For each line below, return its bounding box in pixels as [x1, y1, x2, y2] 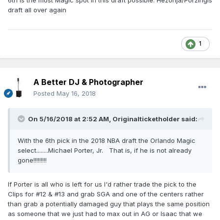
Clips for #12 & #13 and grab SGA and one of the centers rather [8, 190, 204, 198]
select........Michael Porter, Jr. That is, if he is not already [18, 146, 192, 155]
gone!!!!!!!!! [18, 156, 47, 165]
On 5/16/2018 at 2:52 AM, [28, 115, 112, 123]
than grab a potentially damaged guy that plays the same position [8, 200, 210, 208]
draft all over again [8, 6, 66, 14]
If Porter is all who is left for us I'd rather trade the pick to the [8, 180, 196, 189]
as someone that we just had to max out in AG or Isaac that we [8, 210, 202, 218]
